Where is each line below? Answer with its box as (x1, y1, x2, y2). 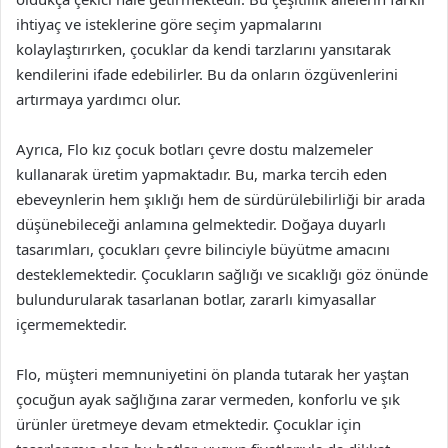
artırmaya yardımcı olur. (16, 89, 181, 109)
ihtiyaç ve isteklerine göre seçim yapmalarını (16, 14, 322, 34)
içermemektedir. (16, 314, 127, 334)
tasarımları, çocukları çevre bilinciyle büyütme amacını (16, 239, 390, 259)
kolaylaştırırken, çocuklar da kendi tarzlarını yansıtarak (16, 39, 391, 59)
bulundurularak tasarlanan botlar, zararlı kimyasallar (16, 289, 376, 309)
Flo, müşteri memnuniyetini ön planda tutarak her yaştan (16, 364, 409, 384)
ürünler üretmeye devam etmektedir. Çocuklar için (16, 414, 361, 434)
